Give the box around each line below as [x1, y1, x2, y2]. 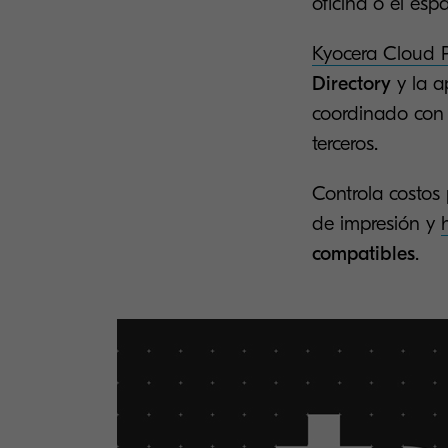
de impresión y [311, 211, 441, 235]
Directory [311, 71, 397, 95]
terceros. [311, 131, 378, 155]
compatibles [311, 241, 415, 265]
